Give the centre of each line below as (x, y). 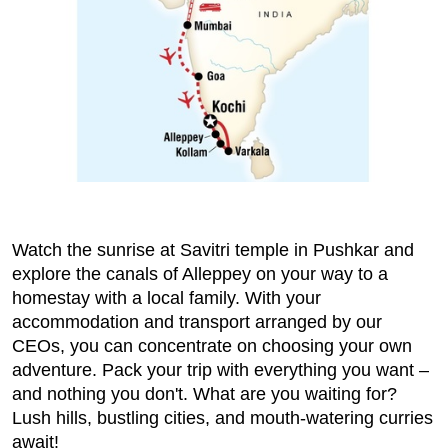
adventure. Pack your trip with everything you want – (220, 370)
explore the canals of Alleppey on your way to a (200, 274)
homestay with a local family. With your (166, 298)
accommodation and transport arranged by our (197, 322)
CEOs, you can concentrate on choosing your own (212, 346)
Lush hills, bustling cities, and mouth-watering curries (222, 418)
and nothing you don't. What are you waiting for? (204, 394)
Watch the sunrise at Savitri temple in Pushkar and (213, 250)
